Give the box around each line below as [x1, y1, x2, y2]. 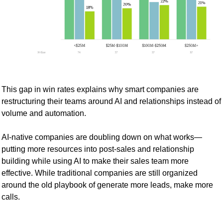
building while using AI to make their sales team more [1, 156, 189, 165]
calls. [1, 192, 20, 201]
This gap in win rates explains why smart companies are [1, 85, 199, 94]
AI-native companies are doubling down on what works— [1, 132, 202, 141]
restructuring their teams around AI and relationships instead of [1, 97, 221, 106]
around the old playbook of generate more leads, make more [1, 180, 213, 189]
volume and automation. [1, 109, 86, 117]
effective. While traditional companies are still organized [1, 168, 198, 177]
